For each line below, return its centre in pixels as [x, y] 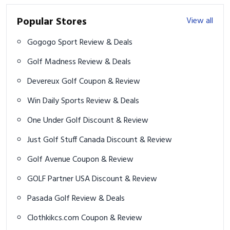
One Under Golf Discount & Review [116, 120]
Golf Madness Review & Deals [104, 62]
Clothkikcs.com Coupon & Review [112, 218]
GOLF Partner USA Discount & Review [124, 179]
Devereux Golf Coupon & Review [110, 81]
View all [200, 21]
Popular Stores [52, 22]
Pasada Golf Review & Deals [98, 198]
